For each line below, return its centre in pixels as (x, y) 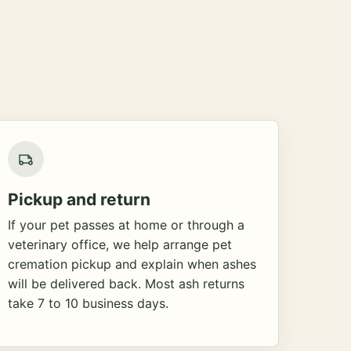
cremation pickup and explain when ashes (132, 264)
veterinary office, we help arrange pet (119, 244)
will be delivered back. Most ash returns (126, 284)
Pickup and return (79, 199)
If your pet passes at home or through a (126, 225)
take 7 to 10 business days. (88, 303)
